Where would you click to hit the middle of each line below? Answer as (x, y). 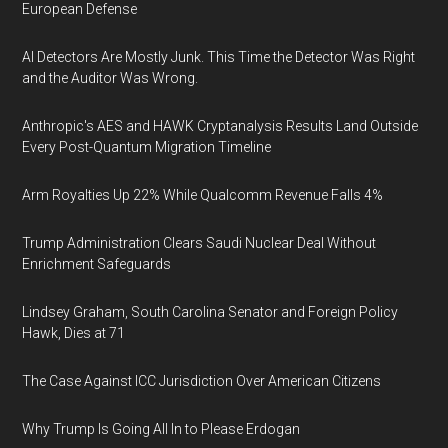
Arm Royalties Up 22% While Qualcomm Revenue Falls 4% (203, 195)
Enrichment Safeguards (97, 264)
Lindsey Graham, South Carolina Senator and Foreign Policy (210, 312)
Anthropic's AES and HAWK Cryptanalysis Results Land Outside (220, 126)
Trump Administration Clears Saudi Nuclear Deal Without (199, 243)
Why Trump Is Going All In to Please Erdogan (161, 429)
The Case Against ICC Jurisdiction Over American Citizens (202, 381)
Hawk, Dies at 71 (74, 333)
